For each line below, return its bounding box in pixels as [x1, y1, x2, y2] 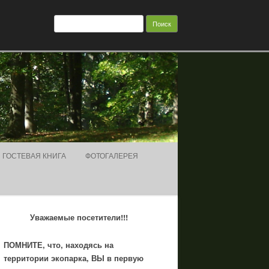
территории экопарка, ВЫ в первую [4, 252, 144, 264]
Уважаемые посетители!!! [29, 211, 128, 223]
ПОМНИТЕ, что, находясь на [4, 239, 113, 250]
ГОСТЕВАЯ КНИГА [2, 150, 66, 160]
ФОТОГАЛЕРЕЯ [85, 150, 138, 160]
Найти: [53, 13, 80, 25]
